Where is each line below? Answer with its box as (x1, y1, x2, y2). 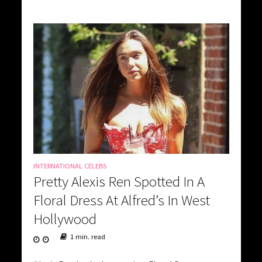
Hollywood (33, 209, 96, 229)
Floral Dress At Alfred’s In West (33, 191, 210, 210)
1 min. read (70, 232, 105, 242)
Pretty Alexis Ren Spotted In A (33, 172, 205, 191)
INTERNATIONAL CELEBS (33, 161, 106, 171)
